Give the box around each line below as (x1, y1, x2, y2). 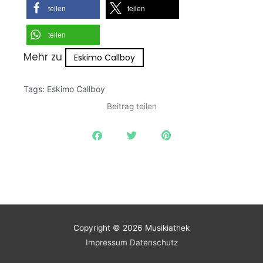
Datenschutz (129, 238, 178, 248)
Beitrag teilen (106, 102, 157, 112)
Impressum (85, 238, 127, 248)
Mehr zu (23, 50, 65, 65)
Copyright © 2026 (73, 223, 145, 233)
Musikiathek (145, 223, 190, 233)
